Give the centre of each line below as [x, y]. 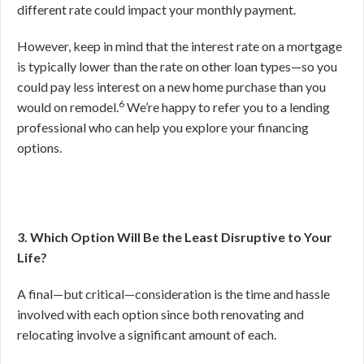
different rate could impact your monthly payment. [158, 9]
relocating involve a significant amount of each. [147, 334]
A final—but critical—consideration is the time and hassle [173, 294]
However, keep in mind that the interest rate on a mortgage [180, 46]
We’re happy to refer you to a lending [227, 107]
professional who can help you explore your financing [163, 127]
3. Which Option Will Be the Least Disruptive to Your [175, 237]
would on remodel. [68, 107]
